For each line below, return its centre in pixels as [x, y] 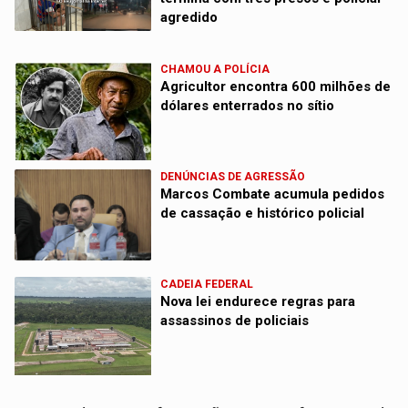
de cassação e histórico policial [263, 213]
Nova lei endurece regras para [258, 301]
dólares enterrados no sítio [248, 105]
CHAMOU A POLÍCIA [215, 69]
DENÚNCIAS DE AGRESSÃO [233, 176]
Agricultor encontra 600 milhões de [276, 86]
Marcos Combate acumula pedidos [273, 194]
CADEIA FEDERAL [207, 284]
